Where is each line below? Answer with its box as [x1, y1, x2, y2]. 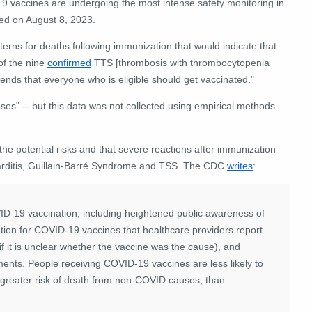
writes [227, 159, 253, 171]
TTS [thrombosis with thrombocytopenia [91, 56, 270, 68]
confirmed [47, 56, 91, 68]
